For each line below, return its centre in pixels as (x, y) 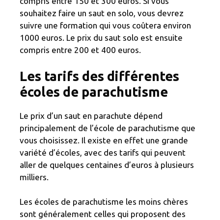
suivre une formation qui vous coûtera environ (105, 25)
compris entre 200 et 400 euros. (80, 50)
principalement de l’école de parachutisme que (108, 128)
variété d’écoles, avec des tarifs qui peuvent (103, 153)
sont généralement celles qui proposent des (103, 214)
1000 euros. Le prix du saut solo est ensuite (101, 37)
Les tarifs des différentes (99, 76)
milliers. (34, 177)
